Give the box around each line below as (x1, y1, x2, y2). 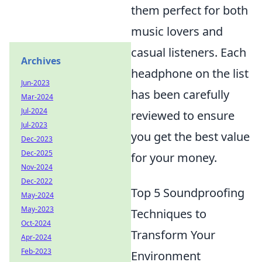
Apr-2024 (21, 232, 51, 242)
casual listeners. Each (131, 44, 246, 60)
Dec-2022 (21, 176, 53, 186)
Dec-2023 (21, 134, 53, 144)
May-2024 (21, 190, 54, 200)
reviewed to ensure (131, 108, 235, 123)
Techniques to (131, 206, 206, 222)
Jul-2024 (21, 106, 47, 116)
